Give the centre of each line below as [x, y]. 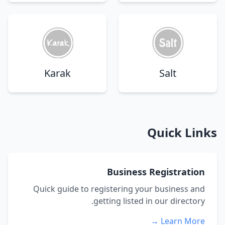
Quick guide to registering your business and [119, 189]
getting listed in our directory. [149, 201]
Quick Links [182, 132]
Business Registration [156, 172]
